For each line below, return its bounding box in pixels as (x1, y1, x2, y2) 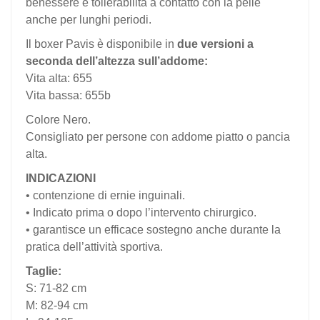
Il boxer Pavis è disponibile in (26, 38, 177, 51)
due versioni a (177, 38, 254, 51)
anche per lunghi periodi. (26, 14, 151, 26)
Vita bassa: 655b (26, 89, 111, 102)
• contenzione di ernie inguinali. (26, 189, 185, 202)
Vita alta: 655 (26, 72, 92, 85)
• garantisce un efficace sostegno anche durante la (26, 224, 281, 236)
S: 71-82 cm (26, 282, 86, 295)
